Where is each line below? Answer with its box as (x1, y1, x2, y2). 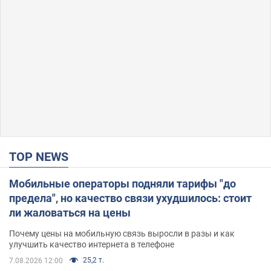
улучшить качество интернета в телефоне (9, 239, 174, 249)
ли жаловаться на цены (9, 206, 131, 219)
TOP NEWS (16, 149, 68, 164)
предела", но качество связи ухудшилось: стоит (9, 191, 252, 204)
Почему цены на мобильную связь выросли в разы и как (9, 228, 235, 238)
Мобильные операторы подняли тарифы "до (9, 177, 236, 190)
